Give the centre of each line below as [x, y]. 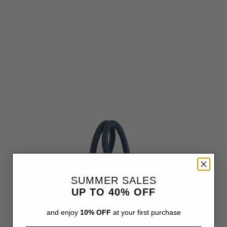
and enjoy [63, 212]
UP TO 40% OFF [113, 192]
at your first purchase [146, 212]
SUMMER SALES [113, 180]
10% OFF [95, 212]
